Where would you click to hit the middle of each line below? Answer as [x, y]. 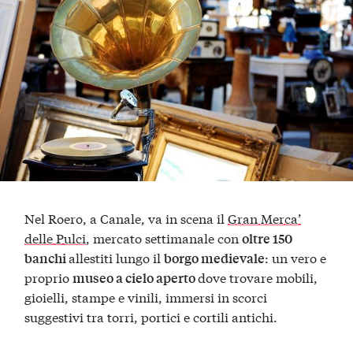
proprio [49, 277]
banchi [47, 258]
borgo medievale [215, 258]
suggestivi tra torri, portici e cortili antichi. [151, 316]
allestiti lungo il [117, 257]
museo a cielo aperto [136, 277]
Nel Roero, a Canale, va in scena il [126, 217]
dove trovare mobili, [258, 277]
